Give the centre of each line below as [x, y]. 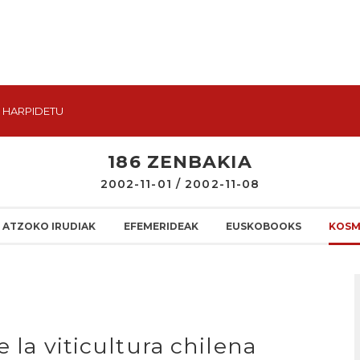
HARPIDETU [33, 111]
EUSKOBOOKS [263, 226]
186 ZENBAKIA [180, 162]
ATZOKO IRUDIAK [49, 226]
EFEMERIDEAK [161, 226]
